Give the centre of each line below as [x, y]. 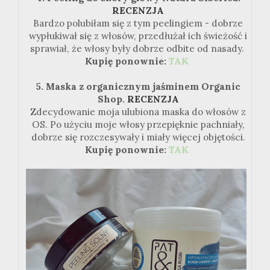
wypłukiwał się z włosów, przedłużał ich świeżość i [138, 36]
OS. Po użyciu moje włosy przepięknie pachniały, [138, 124]
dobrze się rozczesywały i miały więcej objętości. [138, 137]
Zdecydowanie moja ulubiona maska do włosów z [138, 111]
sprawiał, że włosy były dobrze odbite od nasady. [138, 48]
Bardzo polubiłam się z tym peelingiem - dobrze [138, 23]
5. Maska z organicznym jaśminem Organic [138, 86]
